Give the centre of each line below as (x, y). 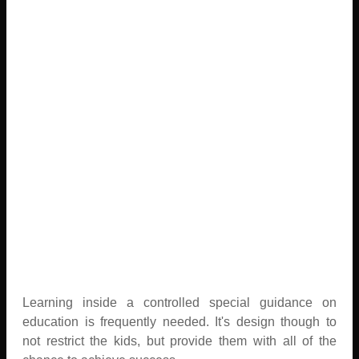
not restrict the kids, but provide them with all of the (179, 341)
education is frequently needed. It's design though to (179, 321)
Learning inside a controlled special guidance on (179, 302)
